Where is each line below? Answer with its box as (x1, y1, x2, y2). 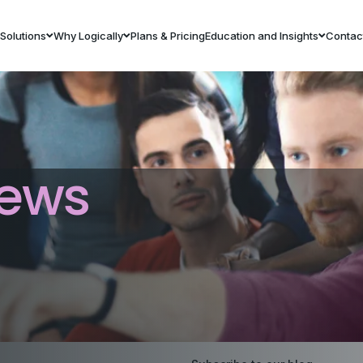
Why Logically (53, 28, 123, 42)
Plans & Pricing (130, 28, 205, 42)
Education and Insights (204, 28, 318, 42)
